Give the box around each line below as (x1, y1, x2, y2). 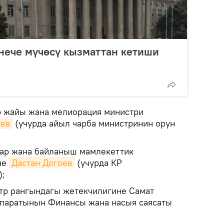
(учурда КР (74, 157, 122, 168)
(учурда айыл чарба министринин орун (12, 117, 175, 129)
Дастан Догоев (11, 157, 72, 168)
